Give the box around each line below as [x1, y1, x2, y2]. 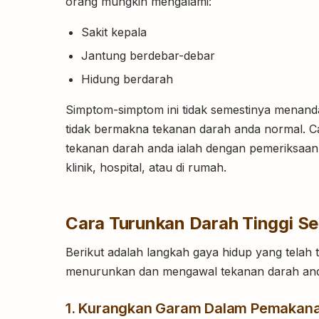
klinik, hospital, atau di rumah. [66, 160, 226, 175]
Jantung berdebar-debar [81, 48, 215, 63]
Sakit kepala [81, 25, 147, 40]
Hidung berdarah [81, 72, 173, 87]
